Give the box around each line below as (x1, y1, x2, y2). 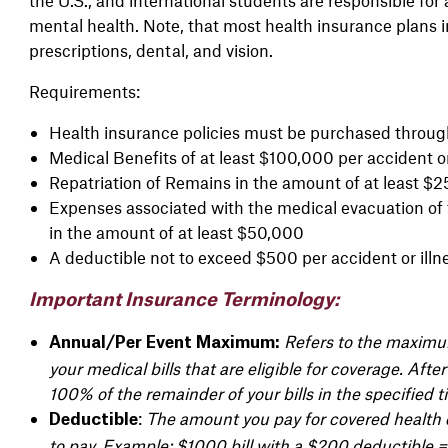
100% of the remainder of (48, 382, 246, 403)
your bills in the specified (245, 382, 437, 403)
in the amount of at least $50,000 (48, 221, 304, 242)
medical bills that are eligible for (85, 357, 330, 378)
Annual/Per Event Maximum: (48, 334, 280, 351)
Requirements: (28, 80, 144, 101)
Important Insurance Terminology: (28, 290, 339, 309)
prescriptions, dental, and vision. (28, 39, 277, 60)
